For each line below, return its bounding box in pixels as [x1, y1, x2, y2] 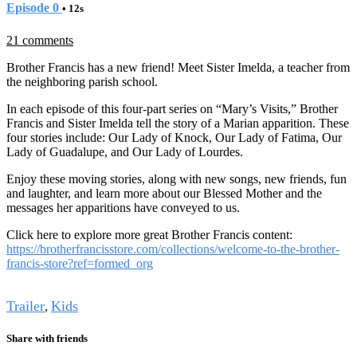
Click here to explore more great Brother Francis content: [6, 227, 292, 241]
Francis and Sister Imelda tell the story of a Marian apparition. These [6, 116, 349, 130]
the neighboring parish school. [6, 74, 158, 88]
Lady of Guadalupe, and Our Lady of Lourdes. [6, 144, 243, 159]
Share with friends [6, 331, 88, 344]
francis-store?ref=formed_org [6, 256, 153, 270]
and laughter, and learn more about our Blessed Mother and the [6, 186, 322, 200]
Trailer [6, 297, 45, 314]
